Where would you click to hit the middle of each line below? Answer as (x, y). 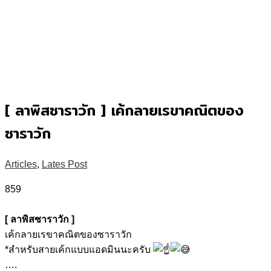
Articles (21, 164)
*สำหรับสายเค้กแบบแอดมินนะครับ (79, 249)
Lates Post (64, 164)
